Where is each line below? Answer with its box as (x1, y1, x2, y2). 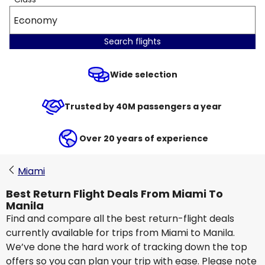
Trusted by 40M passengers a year (64, 101, 224, 112)
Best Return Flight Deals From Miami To (6, 186, 223, 201)
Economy (14, 13, 57, 27)
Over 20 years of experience (79, 132, 208, 144)
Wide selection (110, 69, 177, 80)
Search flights (104, 35, 161, 47)
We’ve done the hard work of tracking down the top (6, 240, 247, 254)
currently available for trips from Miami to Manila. (6, 226, 235, 240)
